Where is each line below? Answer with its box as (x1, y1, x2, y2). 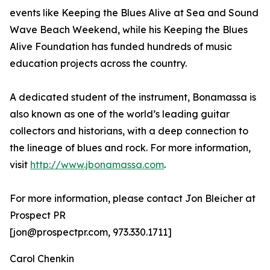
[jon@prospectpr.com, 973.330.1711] (10, 226, 172, 239)
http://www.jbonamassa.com (30, 159, 164, 171)
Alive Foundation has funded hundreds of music (10, 40, 232, 53)
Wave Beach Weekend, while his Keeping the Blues (10, 24, 248, 36)
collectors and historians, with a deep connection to (10, 125, 248, 137)
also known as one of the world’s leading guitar (10, 108, 230, 121)
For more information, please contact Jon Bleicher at (10, 192, 256, 205)
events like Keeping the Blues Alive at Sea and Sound (10, 7, 259, 19)
